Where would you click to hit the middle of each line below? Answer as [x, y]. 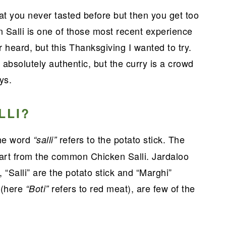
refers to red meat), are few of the [123, 188]
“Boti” [38, 188]
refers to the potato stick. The [122, 139]
